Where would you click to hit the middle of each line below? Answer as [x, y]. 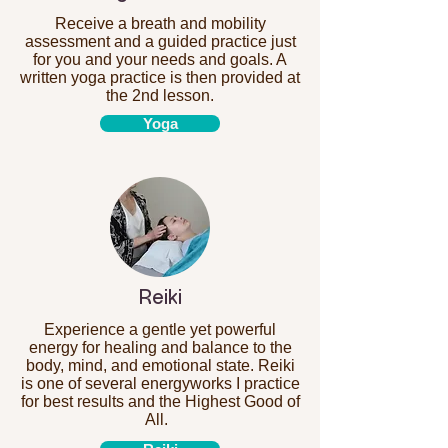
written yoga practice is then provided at [160, 77]
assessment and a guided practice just [160, 41]
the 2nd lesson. [160, 95]
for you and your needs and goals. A [160, 59]
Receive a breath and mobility [160, 23]
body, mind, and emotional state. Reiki [160, 365]
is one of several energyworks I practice [160, 383]
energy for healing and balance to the [160, 347]
